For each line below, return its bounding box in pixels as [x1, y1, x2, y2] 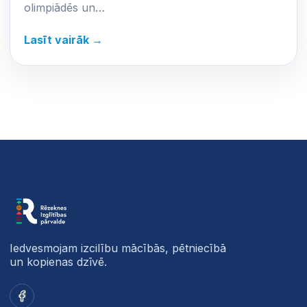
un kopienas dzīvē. [10, 255, 107, 269]
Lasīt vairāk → [24, 33, 103, 47]
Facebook [10, 289, 62, 304]
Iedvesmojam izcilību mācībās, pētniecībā [10, 241, 226, 256]
